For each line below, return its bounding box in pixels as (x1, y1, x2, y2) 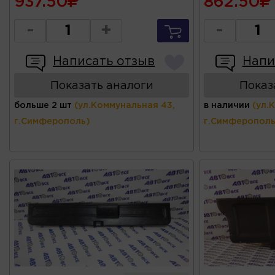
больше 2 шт (14, 101, 72, 109)
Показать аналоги (50, 80, 153, 91)
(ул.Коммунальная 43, (74, 101, 175, 109)
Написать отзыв (53, 55, 155, 67)
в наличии (203, 101, 250, 109)
